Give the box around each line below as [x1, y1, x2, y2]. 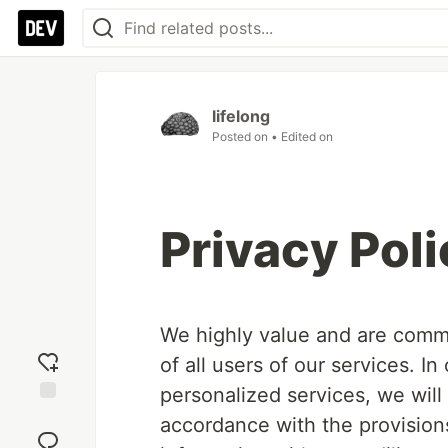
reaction [21, 424, 75, 442]
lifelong [212, 106, 270, 126]
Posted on [212, 129, 271, 144]
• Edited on [271, 129, 333, 144]
